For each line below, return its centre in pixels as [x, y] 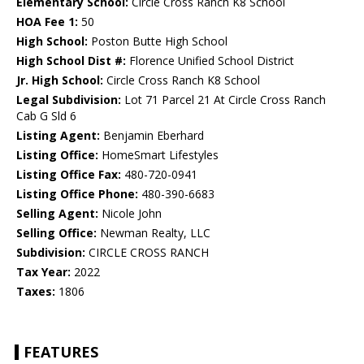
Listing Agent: [58, 136]
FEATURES [61, 352]
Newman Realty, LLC [154, 233]
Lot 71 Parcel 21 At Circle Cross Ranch [223, 100]
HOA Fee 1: [47, 22]
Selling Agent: [57, 214]
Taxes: [36, 292]
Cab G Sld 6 [46, 116]
